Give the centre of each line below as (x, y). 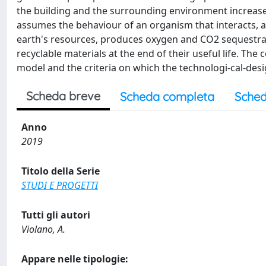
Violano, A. (43, 229)
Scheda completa (167, 96)
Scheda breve (63, 96)
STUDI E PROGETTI (60, 185)
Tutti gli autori (56, 215)
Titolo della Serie (61, 171)
